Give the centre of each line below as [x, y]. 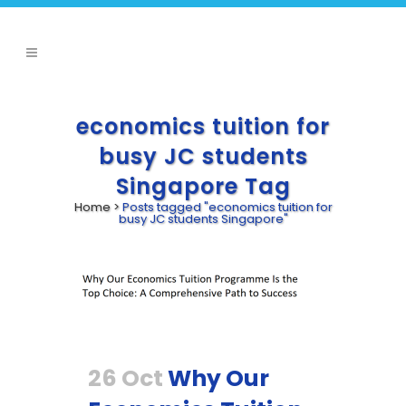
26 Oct [126, 378]
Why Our [218, 378]
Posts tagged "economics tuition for [227, 207]
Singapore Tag [203, 186]
